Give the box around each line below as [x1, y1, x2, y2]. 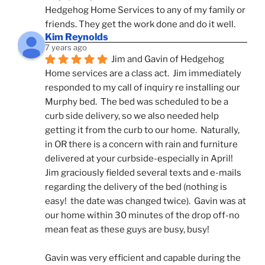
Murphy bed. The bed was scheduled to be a [45, 96, 228, 107]
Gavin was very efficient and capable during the [45, 252, 241, 263]
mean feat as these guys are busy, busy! [45, 224, 211, 235]
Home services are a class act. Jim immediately [45, 67, 241, 79]
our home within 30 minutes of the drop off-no [45, 209, 240, 221]
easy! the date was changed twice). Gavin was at [45, 195, 246, 206]
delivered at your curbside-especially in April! [45, 153, 233, 164]
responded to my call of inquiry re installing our [45, 82, 240, 93]
